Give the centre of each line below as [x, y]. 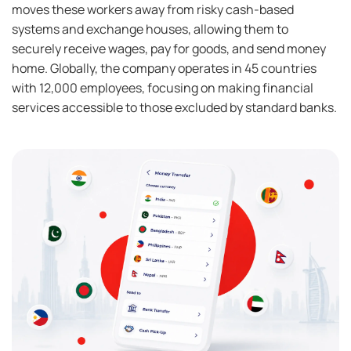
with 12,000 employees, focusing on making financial [163, 87]
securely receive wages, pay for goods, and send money [169, 48]
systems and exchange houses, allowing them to [150, 29]
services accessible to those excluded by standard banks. [174, 107]
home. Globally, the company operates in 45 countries [164, 68]
